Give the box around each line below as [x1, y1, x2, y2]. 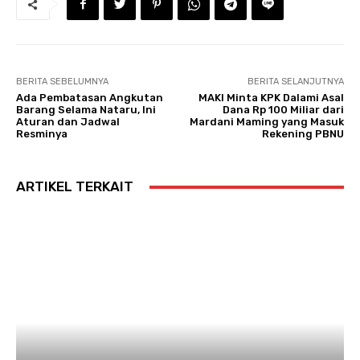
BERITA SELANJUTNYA [247, 76, 344, 87]
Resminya [16, 128, 67, 140]
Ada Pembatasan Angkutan [16, 92, 163, 104]
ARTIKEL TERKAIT [16, 178, 133, 194]
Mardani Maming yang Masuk [189, 116, 344, 128]
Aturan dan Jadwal [16, 116, 120, 128]
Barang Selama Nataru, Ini [16, 104, 156, 116]
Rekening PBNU [261, 128, 344, 140]
